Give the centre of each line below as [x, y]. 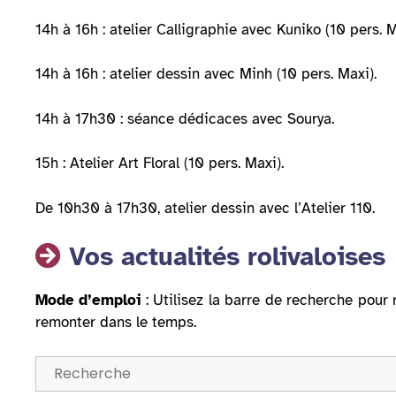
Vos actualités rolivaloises [223, 257]
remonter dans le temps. [116, 323]
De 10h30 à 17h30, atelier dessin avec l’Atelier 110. [205, 208]
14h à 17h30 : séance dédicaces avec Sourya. [185, 118]
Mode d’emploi [88, 301]
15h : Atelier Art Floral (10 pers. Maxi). [160, 164]
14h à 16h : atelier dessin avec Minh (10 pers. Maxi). [206, 74]
